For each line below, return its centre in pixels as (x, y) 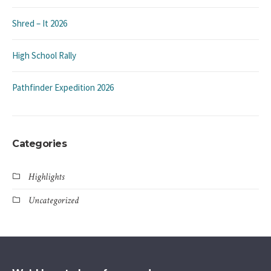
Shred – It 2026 (40, 23)
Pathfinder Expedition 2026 (63, 87)
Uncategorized (54, 200)
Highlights (46, 177)
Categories (39, 143)
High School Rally (44, 55)
